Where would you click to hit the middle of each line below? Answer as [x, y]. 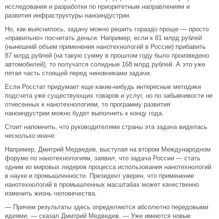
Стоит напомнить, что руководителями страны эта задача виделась [106, 127]
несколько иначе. [31, 136]
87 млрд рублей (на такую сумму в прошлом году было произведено [107, 55]
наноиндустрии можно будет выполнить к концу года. [84, 113]
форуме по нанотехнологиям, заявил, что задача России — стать [103, 158]
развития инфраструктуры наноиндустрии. [68, 15]
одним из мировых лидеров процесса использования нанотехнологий [108, 167]
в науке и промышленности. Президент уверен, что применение [99, 176]
